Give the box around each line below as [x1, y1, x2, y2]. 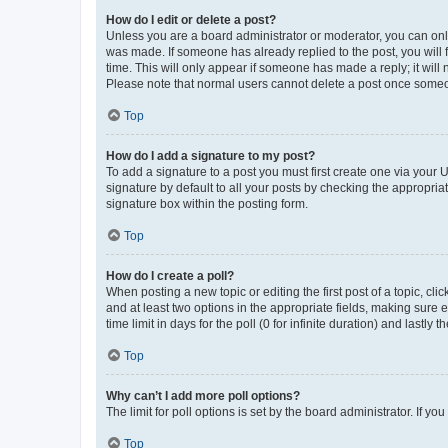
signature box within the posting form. [106, 196, 308, 211]
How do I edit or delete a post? [106, 12, 276, 27]
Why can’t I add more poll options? [106, 388, 300, 403]
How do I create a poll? [106, 268, 234, 283]
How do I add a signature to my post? [106, 148, 315, 163]
